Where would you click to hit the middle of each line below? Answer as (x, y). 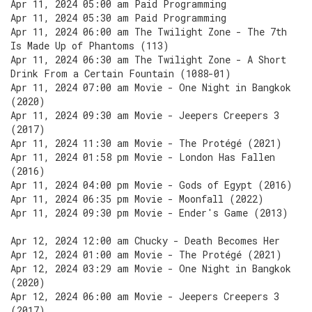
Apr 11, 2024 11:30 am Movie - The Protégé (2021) (146, 143)
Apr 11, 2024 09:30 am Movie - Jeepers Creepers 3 (145, 115)
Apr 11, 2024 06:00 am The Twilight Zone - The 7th (149, 32)
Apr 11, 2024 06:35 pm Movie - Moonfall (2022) (137, 199)
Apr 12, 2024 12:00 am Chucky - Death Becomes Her (145, 241)
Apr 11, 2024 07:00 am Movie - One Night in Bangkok (151, 87)
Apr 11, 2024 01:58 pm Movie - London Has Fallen (143, 157)
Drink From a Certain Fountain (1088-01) (121, 73)
